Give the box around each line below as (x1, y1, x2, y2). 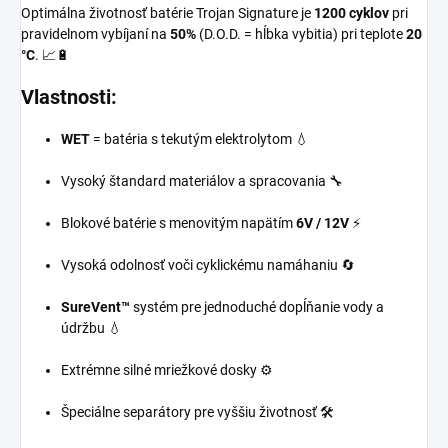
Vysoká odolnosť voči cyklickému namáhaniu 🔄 (61, 256, 355, 273)
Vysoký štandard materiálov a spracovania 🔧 (61, 172, 343, 189)
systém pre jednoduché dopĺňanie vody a (130, 298, 384, 315)
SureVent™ (61, 298, 130, 315)
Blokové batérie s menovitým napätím (61, 214, 296, 231)
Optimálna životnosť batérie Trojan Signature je (21, 4, 314, 21)
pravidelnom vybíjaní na (21, 25, 170, 42)
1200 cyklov (314, 4, 389, 21)
